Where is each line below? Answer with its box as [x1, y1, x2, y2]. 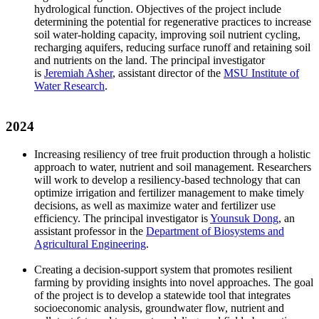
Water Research [34, 80, 105, 93]
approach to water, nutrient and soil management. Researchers [34, 160, 311, 173]
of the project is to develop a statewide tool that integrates [34, 288, 291, 301]
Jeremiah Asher [44, 67, 113, 80]
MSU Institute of [224, 67, 299, 80]
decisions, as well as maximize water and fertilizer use [34, 199, 276, 211]
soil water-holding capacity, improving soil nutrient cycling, [34, 28, 300, 41]
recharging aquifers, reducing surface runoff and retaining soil [34, 41, 310, 54]
